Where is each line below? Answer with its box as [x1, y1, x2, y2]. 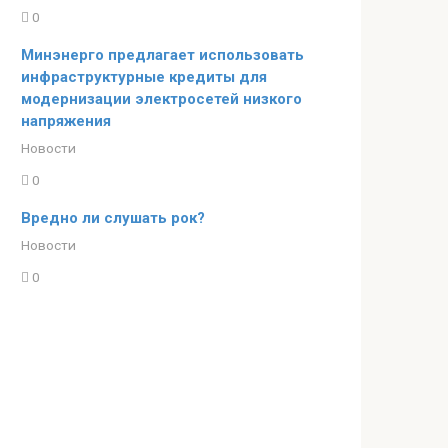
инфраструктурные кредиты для [21, 67, 267, 86]
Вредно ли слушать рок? [21, 208, 205, 227]
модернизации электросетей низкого [21, 89, 302, 108]
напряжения [21, 111, 111, 130]
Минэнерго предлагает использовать [21, 45, 304, 64]
